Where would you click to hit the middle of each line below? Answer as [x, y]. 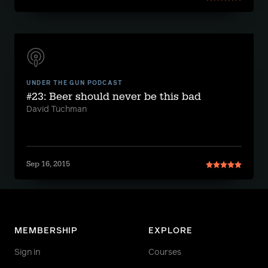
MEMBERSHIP [46, 231]
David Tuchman [57, 109]
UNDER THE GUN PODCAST [75, 83]
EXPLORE [170, 231]
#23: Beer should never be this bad [114, 97]
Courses [165, 252]
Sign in [27, 252]
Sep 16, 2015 [48, 164]
